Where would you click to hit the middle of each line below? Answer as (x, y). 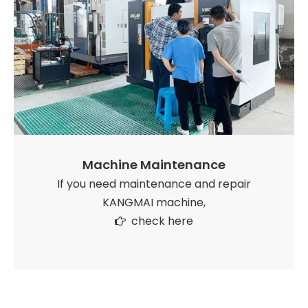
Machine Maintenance (154, 165)
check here (162, 221)
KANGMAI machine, (154, 203)
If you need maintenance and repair (154, 184)
